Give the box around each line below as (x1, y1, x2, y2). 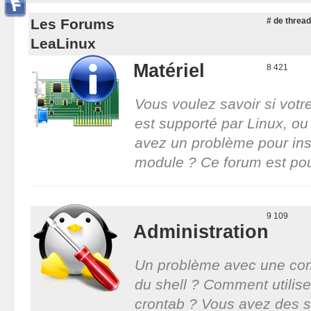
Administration (133, 220, 269, 242)
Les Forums (30, 15, 115, 32)
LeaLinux (30, 35, 96, 51)
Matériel (133, 59, 205, 81)
